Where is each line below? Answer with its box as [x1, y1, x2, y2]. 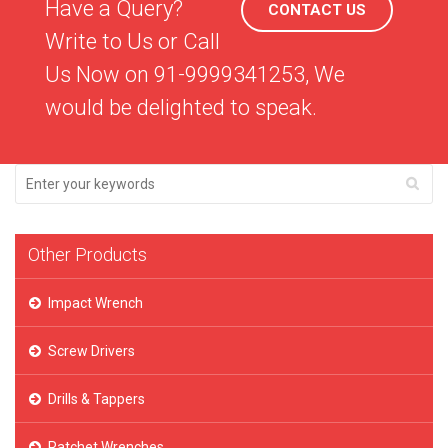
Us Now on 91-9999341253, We [45, 62, 345, 87]
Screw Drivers [48, 343, 135, 359]
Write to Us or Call [45, 29, 220, 54]
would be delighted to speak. [45, 95, 317, 120]
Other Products [28, 244, 147, 265]
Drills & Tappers [48, 391, 145, 407]
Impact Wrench [48, 295, 143, 311]
